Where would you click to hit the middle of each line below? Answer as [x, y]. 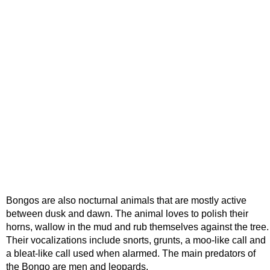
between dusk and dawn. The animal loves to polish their [127, 214]
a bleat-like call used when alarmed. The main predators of [131, 253]
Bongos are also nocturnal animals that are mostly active [126, 200]
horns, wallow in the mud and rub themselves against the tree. [137, 227]
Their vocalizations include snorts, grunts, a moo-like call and [136, 240]
